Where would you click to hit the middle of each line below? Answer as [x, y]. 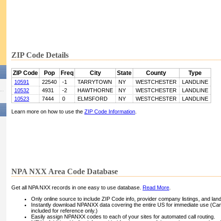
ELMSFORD [92, 99]
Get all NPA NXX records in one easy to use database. [77, 188]
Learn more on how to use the [48, 112]
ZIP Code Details [40, 55]
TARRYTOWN [95, 82]
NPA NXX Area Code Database [65, 172]
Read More [156, 188]
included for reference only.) [64, 211]
